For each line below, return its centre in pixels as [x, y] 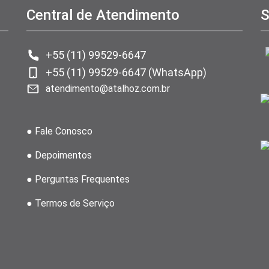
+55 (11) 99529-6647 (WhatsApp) [126, 72]
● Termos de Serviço [71, 203]
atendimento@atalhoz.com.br [108, 89]
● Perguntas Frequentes [78, 179]
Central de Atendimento [103, 15]
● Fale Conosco [59, 131]
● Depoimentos [59, 155]
